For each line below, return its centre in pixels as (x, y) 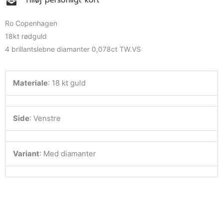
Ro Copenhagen (31, 23)
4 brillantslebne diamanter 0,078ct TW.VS (73, 49)
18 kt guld (69, 83)
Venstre (47, 118)
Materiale (30, 83)
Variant (26, 154)
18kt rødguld (26, 36)
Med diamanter (70, 154)
